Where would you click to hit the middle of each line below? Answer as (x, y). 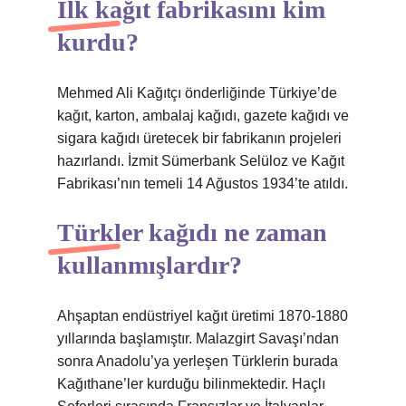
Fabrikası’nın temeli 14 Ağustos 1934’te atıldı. (203, 184)
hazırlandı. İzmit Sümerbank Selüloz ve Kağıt (201, 161)
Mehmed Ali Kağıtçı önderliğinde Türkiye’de (197, 93)
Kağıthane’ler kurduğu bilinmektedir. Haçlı (191, 384)
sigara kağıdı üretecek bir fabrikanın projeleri (199, 138)
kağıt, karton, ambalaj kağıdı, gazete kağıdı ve (203, 116)
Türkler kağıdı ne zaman (192, 232)
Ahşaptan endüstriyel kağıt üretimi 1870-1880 (203, 316)
